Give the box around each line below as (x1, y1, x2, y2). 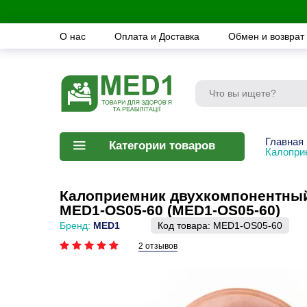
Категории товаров (109, 139, 215, 152)
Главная (265, 136, 304, 147)
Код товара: (158, 220, 213, 231)
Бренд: (60, 220, 93, 231)
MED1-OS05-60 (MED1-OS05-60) (60, 202, 280, 218)
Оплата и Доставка (114, 30, 202, 42)
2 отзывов (138, 241, 177, 251)
